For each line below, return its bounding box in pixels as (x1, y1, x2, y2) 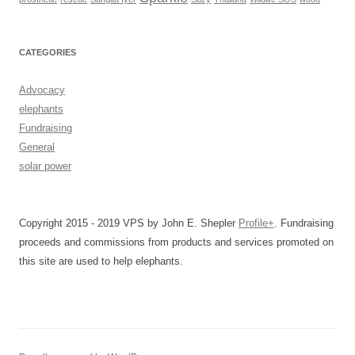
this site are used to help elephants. (19, 255, 183, 268)
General (19, 141, 55, 154)
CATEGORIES (19, 48, 76, 58)
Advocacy (19, 84, 65, 97)
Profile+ (239, 217, 274, 230)
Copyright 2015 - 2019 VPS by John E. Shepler (19, 217, 239, 230)
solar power (19, 160, 71, 173)
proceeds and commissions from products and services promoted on (19, 236, 334, 249)
